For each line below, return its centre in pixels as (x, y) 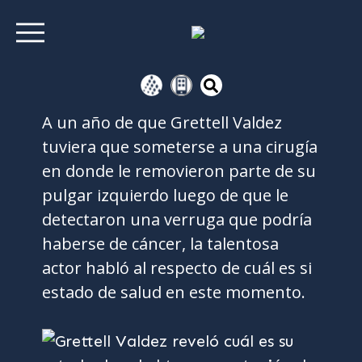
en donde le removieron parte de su (179, 171)
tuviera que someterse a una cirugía (180, 147)
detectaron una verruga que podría (177, 219)
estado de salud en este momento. (174, 292)
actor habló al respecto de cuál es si (177, 268)
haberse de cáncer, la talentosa (161, 244)
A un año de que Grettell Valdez (162, 122)
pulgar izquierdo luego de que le (166, 195)
